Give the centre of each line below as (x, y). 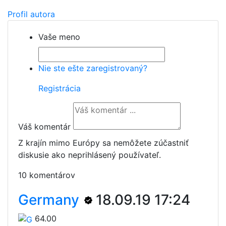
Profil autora (31, 14)
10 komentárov (47, 175)
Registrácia (60, 88)
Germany (50, 200)
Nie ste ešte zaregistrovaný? (93, 68)
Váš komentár (44, 127)
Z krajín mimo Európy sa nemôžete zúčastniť (103, 143)
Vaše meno (59, 37)
